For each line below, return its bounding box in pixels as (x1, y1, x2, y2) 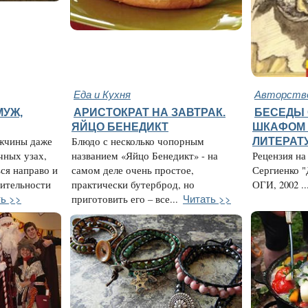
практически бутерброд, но (71, 178, 195, 192)
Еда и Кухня (74, 87, 131, 102)
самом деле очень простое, (71, 164, 194, 177)
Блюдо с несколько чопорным (71, 135, 204, 148)
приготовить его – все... (71, 192, 178, 206)
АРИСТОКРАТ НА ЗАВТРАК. (74, 106, 225, 119)
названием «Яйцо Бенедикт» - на (71, 149, 218, 163)
